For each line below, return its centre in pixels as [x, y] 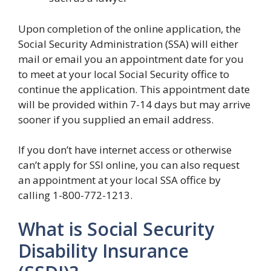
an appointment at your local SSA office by [119, 180]
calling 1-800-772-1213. [75, 195]
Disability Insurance [103, 250]
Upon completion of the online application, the [129, 28]
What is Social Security [116, 229]
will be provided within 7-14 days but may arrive [134, 104]
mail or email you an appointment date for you [131, 59]
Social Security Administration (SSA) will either [128, 44]
